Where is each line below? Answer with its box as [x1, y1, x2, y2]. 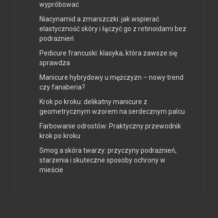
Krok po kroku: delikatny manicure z [39, 97, 147, 106]
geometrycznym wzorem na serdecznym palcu [39, 107, 185, 115]
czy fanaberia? [39, 83, 85, 91]
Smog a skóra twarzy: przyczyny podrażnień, [39, 146, 177, 154]
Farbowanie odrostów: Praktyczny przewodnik [39, 122, 181, 130]
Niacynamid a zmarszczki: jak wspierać [39, 15, 159, 23]
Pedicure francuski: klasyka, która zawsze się [39, 49, 177, 57]
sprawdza [39, 58, 70, 67]
